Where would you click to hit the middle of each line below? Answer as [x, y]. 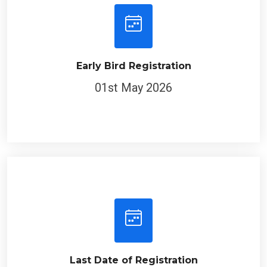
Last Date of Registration [133, 255]
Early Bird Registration [133, 61]
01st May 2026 [133, 83]
